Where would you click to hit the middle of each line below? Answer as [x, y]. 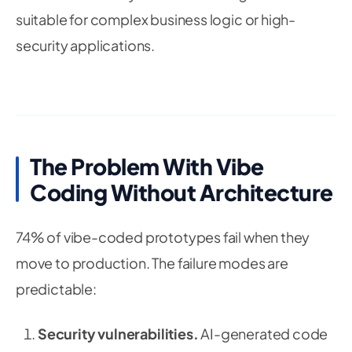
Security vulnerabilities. [118, 334]
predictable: [56, 289]
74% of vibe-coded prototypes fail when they [163, 237]
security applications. [86, 45]
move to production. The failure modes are [152, 263]
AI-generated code [263, 334]
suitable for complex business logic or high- [156, 19]
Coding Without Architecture [181, 192]
